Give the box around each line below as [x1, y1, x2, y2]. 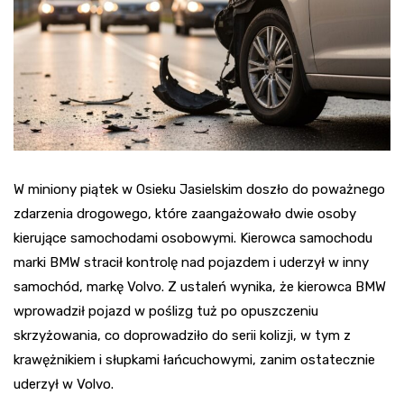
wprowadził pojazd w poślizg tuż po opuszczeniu [14, 302, 318, 319]
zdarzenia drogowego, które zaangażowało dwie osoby [14, 205, 356, 222]
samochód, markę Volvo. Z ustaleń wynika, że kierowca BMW [14, 278, 386, 295]
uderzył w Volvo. [14, 375, 114, 392]
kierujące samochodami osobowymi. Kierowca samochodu [14, 229, 372, 246]
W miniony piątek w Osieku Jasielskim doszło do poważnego [14, 180, 385, 197]
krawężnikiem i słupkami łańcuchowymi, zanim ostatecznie [14, 351, 375, 368]
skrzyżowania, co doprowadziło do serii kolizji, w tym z [14, 326, 351, 344]
